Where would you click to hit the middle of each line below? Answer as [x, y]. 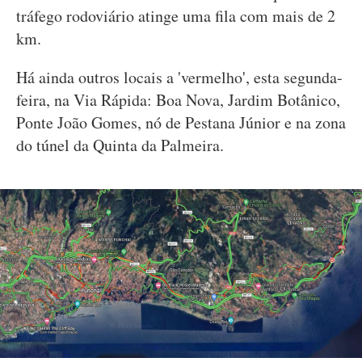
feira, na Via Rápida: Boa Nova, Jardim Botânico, [178, 100]
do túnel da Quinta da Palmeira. [123, 145]
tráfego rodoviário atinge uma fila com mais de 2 [176, 16]
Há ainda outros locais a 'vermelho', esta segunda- [179, 77]
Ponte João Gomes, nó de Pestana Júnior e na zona [181, 122]
